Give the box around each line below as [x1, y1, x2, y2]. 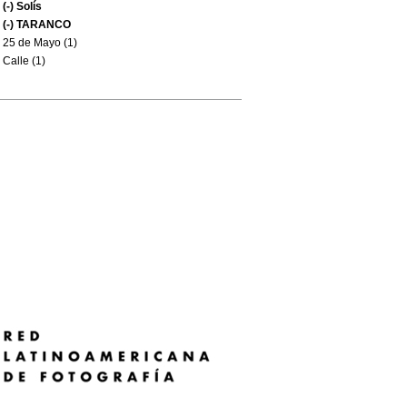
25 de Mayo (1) [3, 36, 77, 49]
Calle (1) [3, 55, 45, 67]
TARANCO [14, 18, 71, 31]
